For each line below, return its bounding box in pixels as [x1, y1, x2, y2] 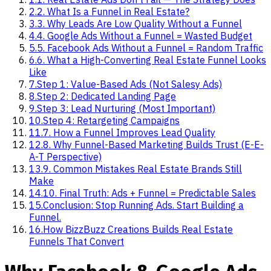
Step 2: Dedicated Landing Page [37, 90, 176, 103]
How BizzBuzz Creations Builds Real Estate [43, 223, 233, 236]
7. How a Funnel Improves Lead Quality [43, 126, 215, 139]
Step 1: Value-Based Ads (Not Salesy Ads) [37, 78, 222, 91]
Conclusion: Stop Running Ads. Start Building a [43, 199, 244, 212]
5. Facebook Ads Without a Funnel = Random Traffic [37, 42, 263, 54]
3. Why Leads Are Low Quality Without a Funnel [37, 18, 242, 30]
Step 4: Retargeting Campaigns [43, 114, 180, 127]
